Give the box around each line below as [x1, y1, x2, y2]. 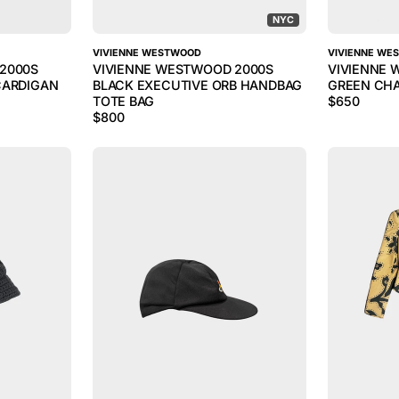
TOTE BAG [93, 94, 155, 109]
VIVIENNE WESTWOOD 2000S [93, 61, 274, 77]
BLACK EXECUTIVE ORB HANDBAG [93, 77, 303, 93]
